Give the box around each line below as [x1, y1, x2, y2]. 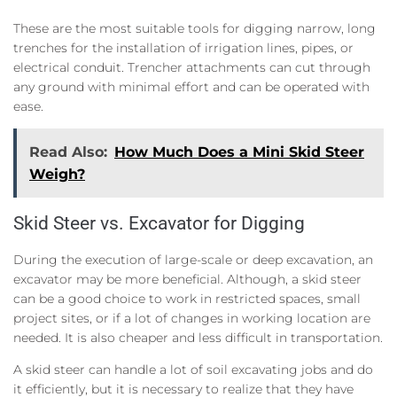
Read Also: [29, 143, 107, 160]
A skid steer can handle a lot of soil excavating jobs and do [13, 361, 373, 378]
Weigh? [29, 165, 85, 183]
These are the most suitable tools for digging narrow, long [13, 19, 376, 36]
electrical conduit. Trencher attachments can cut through [13, 58, 370, 75]
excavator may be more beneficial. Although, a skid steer [13, 270, 362, 287]
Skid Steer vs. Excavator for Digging [13, 212, 305, 234]
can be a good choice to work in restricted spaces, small [13, 290, 361, 307]
